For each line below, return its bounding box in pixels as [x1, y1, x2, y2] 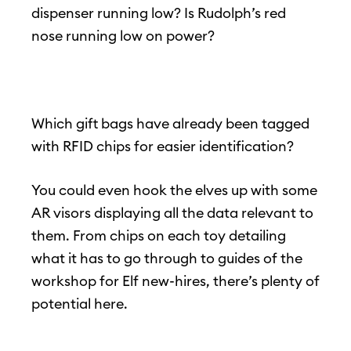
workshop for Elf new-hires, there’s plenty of [31, 272, 320, 291]
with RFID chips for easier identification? [31, 137, 294, 156]
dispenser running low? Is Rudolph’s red [31, 4, 286, 23]
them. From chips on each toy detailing [31, 226, 286, 245]
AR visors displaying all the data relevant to [31, 204, 313, 223]
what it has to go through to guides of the [31, 249, 302, 268]
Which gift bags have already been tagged [31, 114, 309, 133]
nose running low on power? [31, 27, 215, 45]
